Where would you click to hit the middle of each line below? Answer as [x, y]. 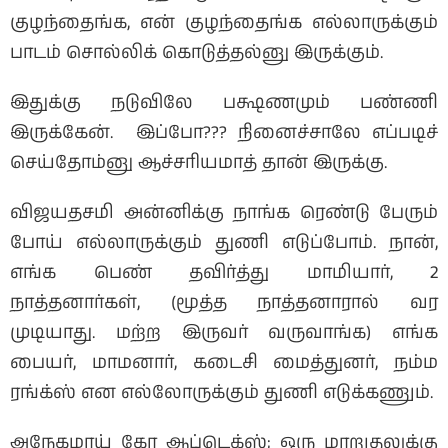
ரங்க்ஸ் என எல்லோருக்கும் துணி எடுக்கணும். [221, 392]
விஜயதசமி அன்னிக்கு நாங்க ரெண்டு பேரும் [224, 212]
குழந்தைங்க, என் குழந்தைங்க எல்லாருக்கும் [224, 22]
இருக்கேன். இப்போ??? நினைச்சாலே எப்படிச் [224, 132]
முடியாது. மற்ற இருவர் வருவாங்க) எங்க [224, 332]
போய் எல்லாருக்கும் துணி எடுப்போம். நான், [224, 242]
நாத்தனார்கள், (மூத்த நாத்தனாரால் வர [224, 302]
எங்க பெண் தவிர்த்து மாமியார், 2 [224, 272]
